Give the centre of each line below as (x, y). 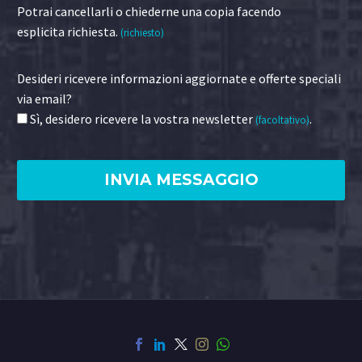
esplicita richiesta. (69, 32)
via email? (44, 99)
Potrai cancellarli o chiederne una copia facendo (149, 12)
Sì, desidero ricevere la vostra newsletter (143, 119)
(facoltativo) (282, 120)
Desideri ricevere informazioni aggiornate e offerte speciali (179, 79)
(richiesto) (142, 33)
